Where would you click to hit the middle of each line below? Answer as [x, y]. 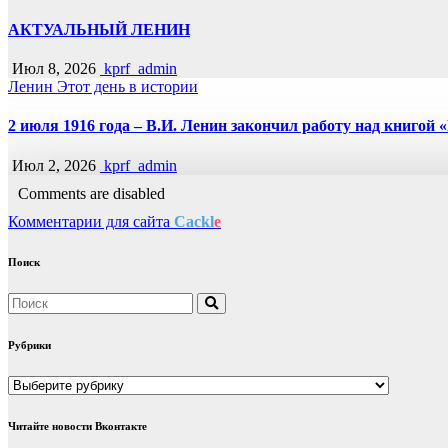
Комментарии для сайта [91, 221]
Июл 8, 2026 [52, 69]
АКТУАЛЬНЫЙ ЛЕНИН [99, 29]
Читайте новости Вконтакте [77, 425]
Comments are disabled [91, 193]
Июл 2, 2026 [52, 165]
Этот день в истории [127, 87]
